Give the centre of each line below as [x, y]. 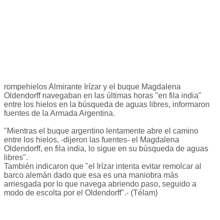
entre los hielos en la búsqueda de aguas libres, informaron [107, 105]
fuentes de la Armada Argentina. [59, 113]
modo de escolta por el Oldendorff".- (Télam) [81, 193]
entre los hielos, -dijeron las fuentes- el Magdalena [92, 140]
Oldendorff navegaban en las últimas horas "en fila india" [103, 96]
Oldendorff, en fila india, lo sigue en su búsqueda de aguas [106, 149]
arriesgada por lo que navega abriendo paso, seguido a [100, 184]
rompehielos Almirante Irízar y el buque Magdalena [92, 87]
